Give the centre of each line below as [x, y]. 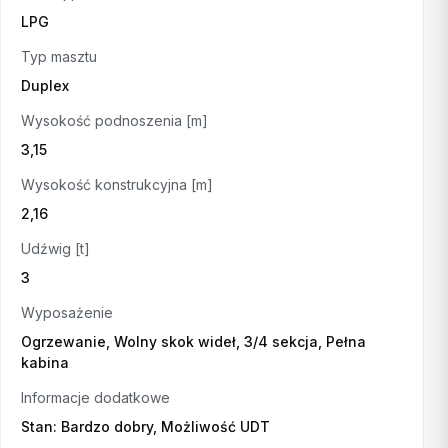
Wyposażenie [67, 312]
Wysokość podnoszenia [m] [114, 120]
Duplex [45, 85]
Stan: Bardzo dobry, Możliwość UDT [145, 426]
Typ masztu [59, 56]
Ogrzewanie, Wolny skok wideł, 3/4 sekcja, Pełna [193, 341]
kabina [45, 362]
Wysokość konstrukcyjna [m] [117, 184]
